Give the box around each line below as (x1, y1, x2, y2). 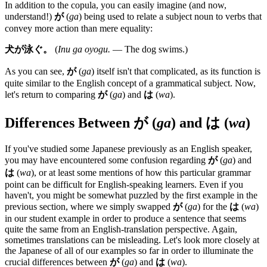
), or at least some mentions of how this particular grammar (31, 167, 251, 178)
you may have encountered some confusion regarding (5, 155, 208, 166)
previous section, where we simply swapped (5, 201, 173, 212)
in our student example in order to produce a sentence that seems (5, 213, 246, 224)
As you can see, (5, 66, 67, 76)
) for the (197, 201, 229, 212)
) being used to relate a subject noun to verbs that (79, 11, 262, 21)
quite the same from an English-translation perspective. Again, (5, 224, 237, 235)
